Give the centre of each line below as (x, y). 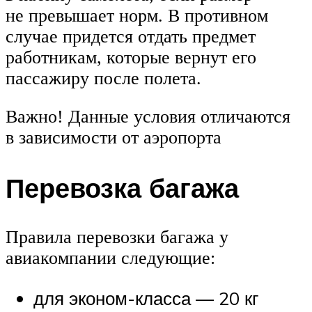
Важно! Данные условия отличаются (148, 117)
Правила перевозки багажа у (117, 237)
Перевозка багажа (122, 188)
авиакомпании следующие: (110, 258)
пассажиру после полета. (103, 78)
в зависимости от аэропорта (114, 138)
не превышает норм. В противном (137, 15)
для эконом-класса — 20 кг (146, 298)
